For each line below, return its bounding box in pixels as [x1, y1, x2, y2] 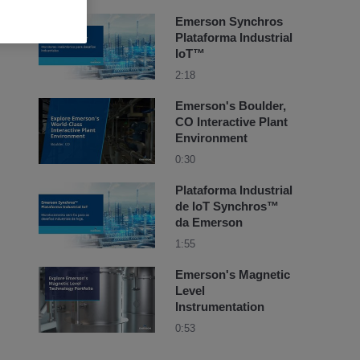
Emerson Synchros [175, 14, 283, 28]
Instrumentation [175, 300, 264, 313]
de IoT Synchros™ [175, 199, 279, 213]
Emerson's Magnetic [175, 268, 290, 281]
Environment [175, 131, 247, 145]
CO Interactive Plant [175, 115, 288, 129]
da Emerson [175, 215, 243, 229]
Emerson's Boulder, [175, 99, 286, 112]
